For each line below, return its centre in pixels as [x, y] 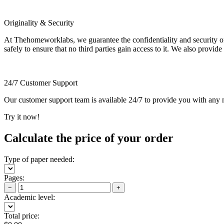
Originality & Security [39, 22]
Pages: [14, 177]
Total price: [22, 215]
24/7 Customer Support [41, 82]
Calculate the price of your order [89, 138]
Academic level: [29, 197]
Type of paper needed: [39, 159]
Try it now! [22, 116]
